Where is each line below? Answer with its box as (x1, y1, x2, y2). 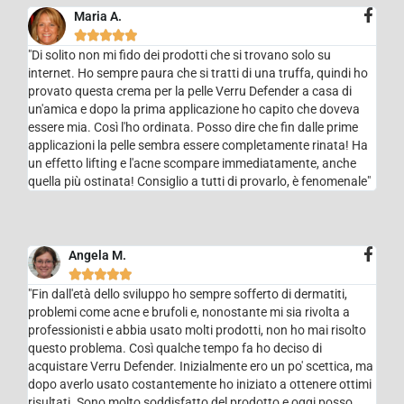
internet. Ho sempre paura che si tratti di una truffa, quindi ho (28, 65, 369, 80)
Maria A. (74, 8, 123, 23)
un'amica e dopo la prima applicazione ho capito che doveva (28, 101, 361, 116)
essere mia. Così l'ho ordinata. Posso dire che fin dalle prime (28, 119, 359, 134)
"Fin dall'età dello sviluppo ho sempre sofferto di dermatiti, (28, 286, 348, 301)
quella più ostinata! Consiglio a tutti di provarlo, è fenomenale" (28, 173, 372, 188)
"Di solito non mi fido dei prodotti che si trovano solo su (28, 47, 332, 62)
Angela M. (69, 247, 127, 262)
